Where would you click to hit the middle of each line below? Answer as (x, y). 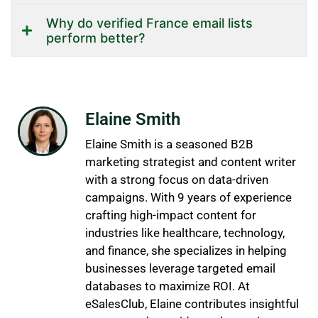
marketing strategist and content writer (191, 161)
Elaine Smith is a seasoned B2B (169, 144)
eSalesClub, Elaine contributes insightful (192, 303)
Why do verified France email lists (149, 23)
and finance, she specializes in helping (186, 250)
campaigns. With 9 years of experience (188, 197)
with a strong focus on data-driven (177, 179)
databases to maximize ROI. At (168, 286)
